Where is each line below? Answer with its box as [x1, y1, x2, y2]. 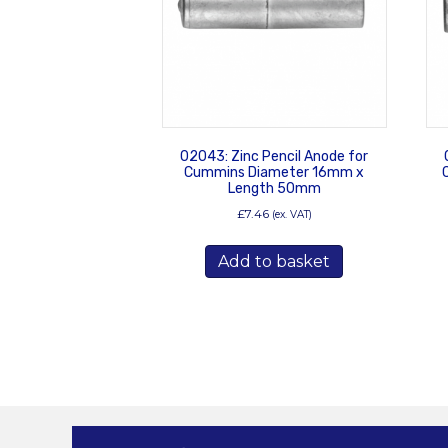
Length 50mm [227, 179, 321, 197]
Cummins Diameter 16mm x [184, 163, 365, 181]
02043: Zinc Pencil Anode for [180, 147, 369, 165]
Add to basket [218, 251, 331, 271]
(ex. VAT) [271, 207, 312, 221]
